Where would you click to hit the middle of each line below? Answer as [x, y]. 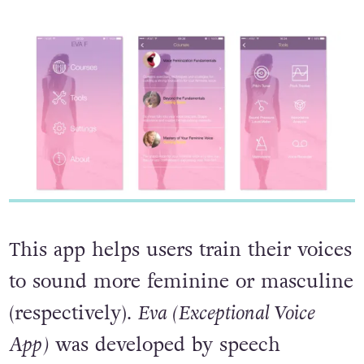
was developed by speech [164, 345]
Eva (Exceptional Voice [226, 314]
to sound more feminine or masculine [181, 282]
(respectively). [73, 314]
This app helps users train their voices [180, 250]
